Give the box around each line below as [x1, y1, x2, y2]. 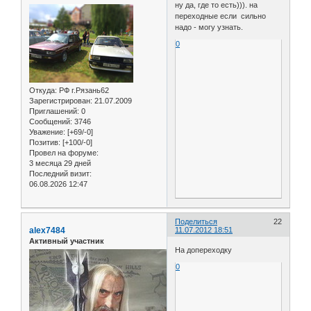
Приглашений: [29, 106, 79, 115]
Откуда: [29, 85, 57, 94]
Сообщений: [29, 117, 72, 126]
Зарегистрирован [29, 96, 90, 105]
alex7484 [29, 225, 65, 235]
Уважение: [29, 127, 65, 136]
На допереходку [175, 246, 233, 255]
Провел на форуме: [29, 148, 99, 157]
